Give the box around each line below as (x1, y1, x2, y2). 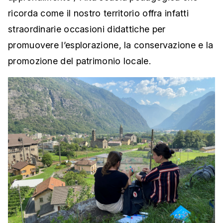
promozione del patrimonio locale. (8, 56, 151, 67)
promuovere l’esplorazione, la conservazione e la (8, 40, 214, 51)
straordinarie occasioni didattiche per (8, 24, 166, 35)
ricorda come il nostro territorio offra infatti (8, 8, 189, 19)
